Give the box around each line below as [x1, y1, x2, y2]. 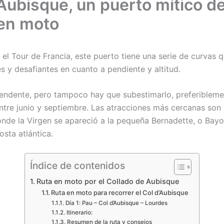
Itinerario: [66, 208, 92, 216]
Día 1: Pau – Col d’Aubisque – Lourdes [65, 199, 167, 206]
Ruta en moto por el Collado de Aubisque [36, 176, 179, 185]
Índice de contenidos [30, 159, 125, 171]
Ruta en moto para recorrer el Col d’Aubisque [51, 188, 189, 196]
